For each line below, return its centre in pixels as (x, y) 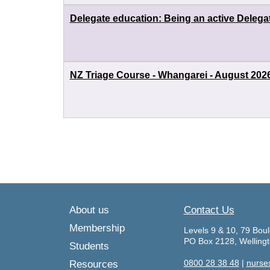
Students (89, 246)
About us (89, 210)
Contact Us (209, 210)
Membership (97, 228)
